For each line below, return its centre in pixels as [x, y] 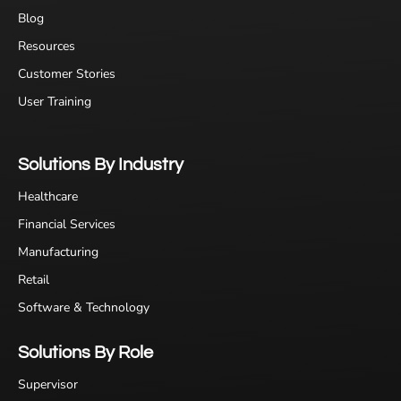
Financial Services [67, 225]
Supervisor [48, 385]
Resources [47, 47]
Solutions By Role [85, 353]
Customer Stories [67, 74]
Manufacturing [58, 252]
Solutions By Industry [101, 165]
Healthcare [48, 197]
